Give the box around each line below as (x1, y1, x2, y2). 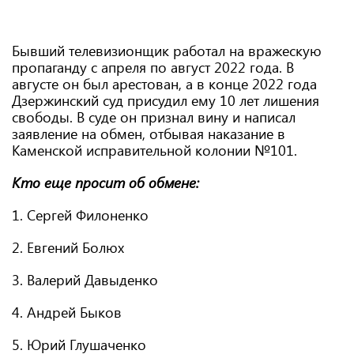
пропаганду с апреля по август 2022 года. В (12, 58, 294, 77)
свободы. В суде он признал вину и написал (12, 107, 296, 126)
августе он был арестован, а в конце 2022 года (12, 74, 317, 93)
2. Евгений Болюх (12, 238, 124, 257)
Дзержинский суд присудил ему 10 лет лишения (12, 91, 319, 110)
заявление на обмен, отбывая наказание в (12, 124, 285, 143)
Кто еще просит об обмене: (12, 173, 199, 192)
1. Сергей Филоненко (12, 205, 149, 224)
